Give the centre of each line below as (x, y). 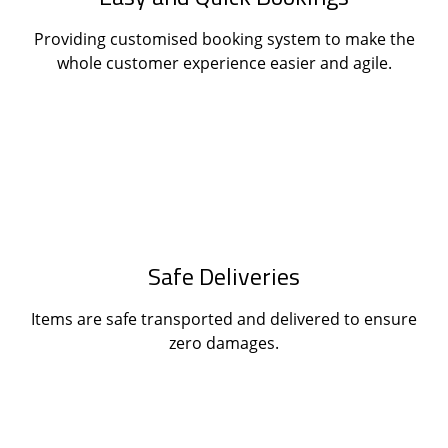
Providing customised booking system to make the (224, 38)
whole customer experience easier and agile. (224, 62)
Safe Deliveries (224, 275)
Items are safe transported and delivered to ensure (224, 318)
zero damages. (224, 342)
